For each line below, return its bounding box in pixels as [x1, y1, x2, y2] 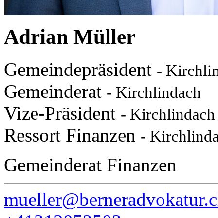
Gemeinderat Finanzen [4, 154, 177, 176]
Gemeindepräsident [4, 59, 157, 80]
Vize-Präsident [4, 103, 121, 124]
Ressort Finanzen [4, 125, 141, 146]
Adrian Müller [4, 25, 135, 49]
